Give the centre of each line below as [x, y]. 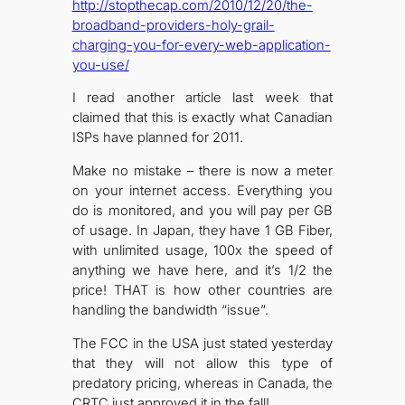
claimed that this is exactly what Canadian [202, 118]
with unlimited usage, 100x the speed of [202, 251]
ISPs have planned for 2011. [157, 138]
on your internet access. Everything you [202, 191]
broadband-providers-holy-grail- [173, 25]
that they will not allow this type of [202, 363]
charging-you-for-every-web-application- [201, 45]
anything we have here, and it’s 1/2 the [202, 271]
